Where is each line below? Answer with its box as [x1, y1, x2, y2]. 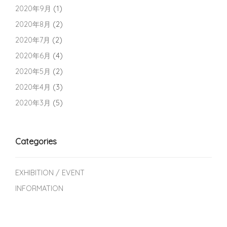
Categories [15, 136, 57, 146]
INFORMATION [15, 183, 63, 193]
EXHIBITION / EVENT [15, 168, 85, 177]
